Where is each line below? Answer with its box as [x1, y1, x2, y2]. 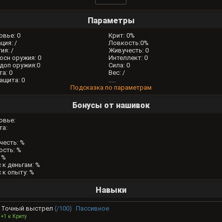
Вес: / [108, 69, 125, 77]
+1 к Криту [1, 213, 27, 220]
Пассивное [76, 205, 109, 213]
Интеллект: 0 [108, 54, 148, 62]
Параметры [87, 16, 135, 26]
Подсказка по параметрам [70, 84, 152, 92]
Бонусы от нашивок [72, 101, 150, 111]
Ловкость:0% [108, 39, 149, 47]
